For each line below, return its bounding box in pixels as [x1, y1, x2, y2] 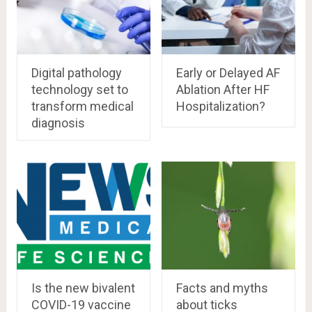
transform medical [31, 98, 134, 114]
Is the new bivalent [31, 280, 135, 295]
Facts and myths [175, 280, 268, 295]
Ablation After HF [175, 81, 270, 97]
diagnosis [31, 115, 85, 130]
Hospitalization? [175, 98, 265, 114]
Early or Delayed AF [175, 65, 280, 80]
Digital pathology [31, 65, 122, 80]
